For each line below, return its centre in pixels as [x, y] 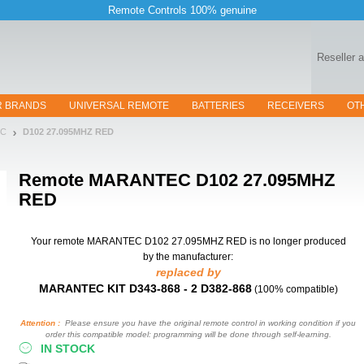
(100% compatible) [296, 289]
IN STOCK [68, 349]
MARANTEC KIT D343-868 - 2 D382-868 [145, 288]
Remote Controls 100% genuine [182, 10]
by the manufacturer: [188, 257]
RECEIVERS [296, 106]
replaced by [188, 272]
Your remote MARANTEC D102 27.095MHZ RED [139, 241]
